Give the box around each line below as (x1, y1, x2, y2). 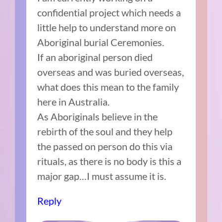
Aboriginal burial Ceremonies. (37, 36, 165, 49)
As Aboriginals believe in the (37, 111, 158, 123)
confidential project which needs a (37, 6, 181, 19)
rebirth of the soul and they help (37, 125, 173, 138)
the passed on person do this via (37, 140, 173, 153)
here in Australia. (37, 96, 110, 108)
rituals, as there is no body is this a (37, 155, 182, 167)
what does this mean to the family (37, 81, 179, 93)
